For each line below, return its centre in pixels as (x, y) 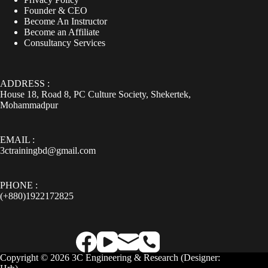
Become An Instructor (66, 21)
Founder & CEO (56, 10)
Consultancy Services (65, 43)
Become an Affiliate (62, 32)
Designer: (202, 258)
